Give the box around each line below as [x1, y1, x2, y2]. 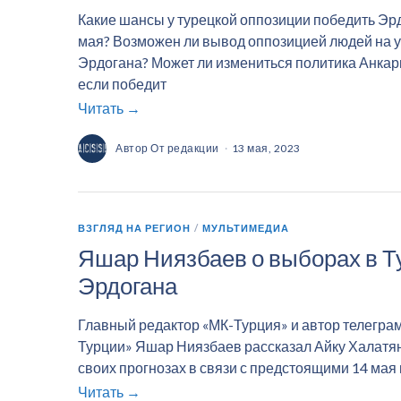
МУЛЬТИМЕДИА [202, 221, 289, 234]
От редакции [150, 141, 219, 155]
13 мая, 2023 [231, 141, 301, 155]
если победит [78, 74, 166, 92]
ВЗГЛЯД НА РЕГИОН [78, 221, 191, 234]
